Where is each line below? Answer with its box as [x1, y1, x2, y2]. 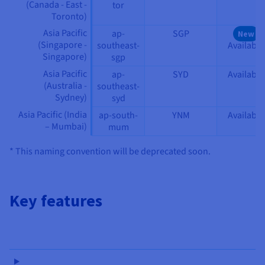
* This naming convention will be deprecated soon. [9, 145, 211, 159]
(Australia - [44, 79, 87, 93]
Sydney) [55, 91, 87, 105]
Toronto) [51, 10, 87, 24]
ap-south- [99, 109, 138, 122]
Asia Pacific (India [18, 108, 87, 122]
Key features [9, 190, 102, 212]
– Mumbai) [45, 120, 87, 134]
